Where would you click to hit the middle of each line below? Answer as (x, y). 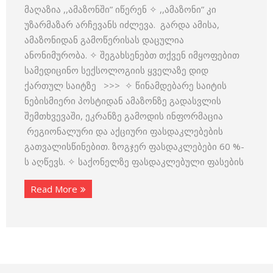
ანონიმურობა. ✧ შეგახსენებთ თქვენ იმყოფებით (132, 55)
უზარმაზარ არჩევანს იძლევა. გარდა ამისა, (122, 24)
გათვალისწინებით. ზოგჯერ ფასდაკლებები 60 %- (134, 146)
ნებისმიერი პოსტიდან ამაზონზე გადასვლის (123, 101)
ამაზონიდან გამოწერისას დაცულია (104, 40)
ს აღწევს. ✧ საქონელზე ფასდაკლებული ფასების (134, 161)
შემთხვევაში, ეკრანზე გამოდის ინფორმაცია (124, 116)
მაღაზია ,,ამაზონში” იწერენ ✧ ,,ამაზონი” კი (120, 9)
